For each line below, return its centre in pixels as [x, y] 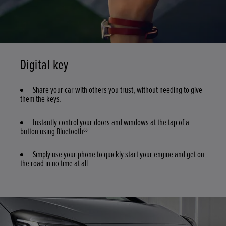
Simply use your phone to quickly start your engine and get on [119, 154]
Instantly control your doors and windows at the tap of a [111, 122]
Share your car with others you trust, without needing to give [118, 90]
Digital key [44, 64]
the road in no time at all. [56, 163]
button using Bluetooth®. [55, 131]
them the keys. [41, 99]
